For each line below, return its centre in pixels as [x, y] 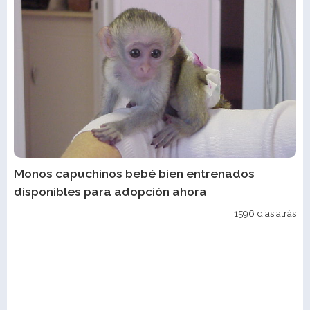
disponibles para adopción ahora [110, 191]
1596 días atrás [265, 213]
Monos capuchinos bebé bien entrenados [134, 173]
